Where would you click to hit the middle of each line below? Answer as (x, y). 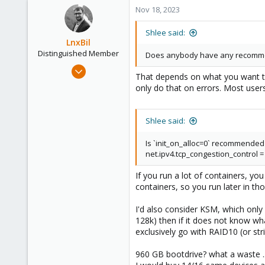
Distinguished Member (78, 53)
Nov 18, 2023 (158, 9)
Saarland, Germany (88, 126)
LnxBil (78, 42)
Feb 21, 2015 (101, 67)
